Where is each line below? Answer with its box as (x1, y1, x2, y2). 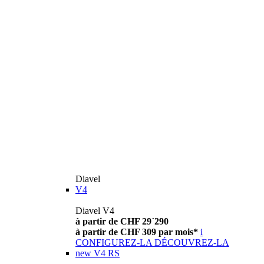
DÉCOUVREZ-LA (154, 237, 229, 248)
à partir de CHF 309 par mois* (75, 227, 198, 237)
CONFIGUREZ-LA (75, 237, 152, 248)
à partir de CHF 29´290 (75, 216, 169, 227)
